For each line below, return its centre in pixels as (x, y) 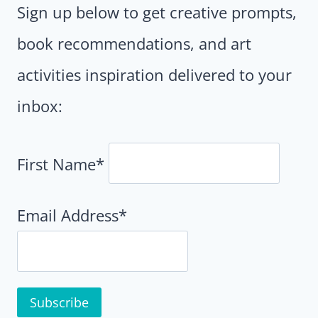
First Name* (61, 164)
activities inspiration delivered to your (154, 74)
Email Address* (72, 215)
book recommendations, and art (134, 43)
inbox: (40, 105)
